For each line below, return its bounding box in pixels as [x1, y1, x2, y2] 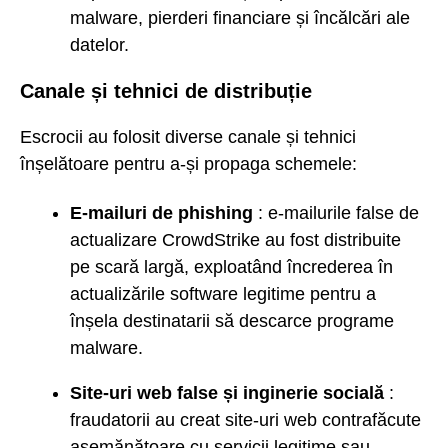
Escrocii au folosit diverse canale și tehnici [20, 127, 356, 148]
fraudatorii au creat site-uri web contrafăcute [70, 409, 421, 430]
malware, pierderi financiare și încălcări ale [70, 7, 410, 28]
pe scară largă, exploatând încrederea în [70, 256, 393, 277]
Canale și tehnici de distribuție [20, 79, 312, 102]
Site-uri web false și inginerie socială [70, 382, 384, 403]
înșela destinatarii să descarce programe [70, 310, 394, 331]
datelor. [70, 34, 129, 55]
